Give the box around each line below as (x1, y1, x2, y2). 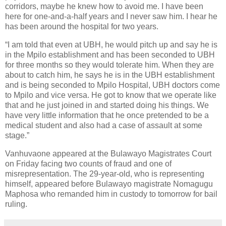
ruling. (5, 199, 27, 208)
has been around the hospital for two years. (5, 22, 158, 31)
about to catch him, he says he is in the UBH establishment (5, 70, 214, 79)
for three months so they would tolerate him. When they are (5, 60, 214, 69)
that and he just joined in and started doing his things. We (5, 100, 209, 109)
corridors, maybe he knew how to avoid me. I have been (5, 2, 203, 11)
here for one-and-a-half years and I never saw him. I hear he (5, 12, 217, 21)
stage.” (5, 131, 29, 140)
